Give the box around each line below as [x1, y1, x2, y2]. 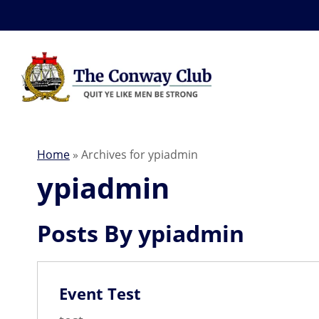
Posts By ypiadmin [37, 218, 244, 249]
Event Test [59, 283, 141, 304]
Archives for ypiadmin [81, 147, 198, 162]
